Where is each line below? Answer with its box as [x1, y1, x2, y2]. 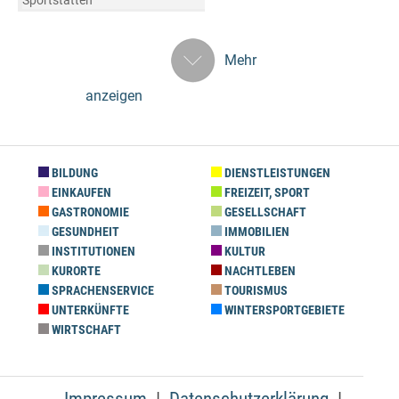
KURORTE [49, 263, 101, 279]
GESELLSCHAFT [222, 204, 306, 220]
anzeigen [85, 86, 143, 104]
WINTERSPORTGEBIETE [222, 302, 345, 318]
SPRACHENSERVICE [49, 282, 154, 298]
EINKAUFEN [49, 184, 111, 200]
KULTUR [222, 243, 265, 259]
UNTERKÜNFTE [49, 302, 129, 318]
